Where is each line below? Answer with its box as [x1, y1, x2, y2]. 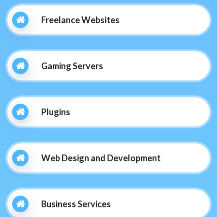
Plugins [41, 106, 70, 117]
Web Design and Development [41, 152, 161, 163]
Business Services [41, 198, 111, 209]
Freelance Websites [41, 14, 120, 25]
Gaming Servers [41, 60, 103, 71]
